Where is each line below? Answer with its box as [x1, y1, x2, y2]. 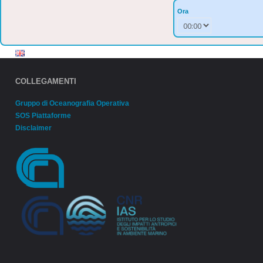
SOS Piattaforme [15, 111, 71, 120]
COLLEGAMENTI [15, 77, 76, 86]
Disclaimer [15, 123, 52, 132]
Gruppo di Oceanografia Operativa [15, 99, 129, 107]
